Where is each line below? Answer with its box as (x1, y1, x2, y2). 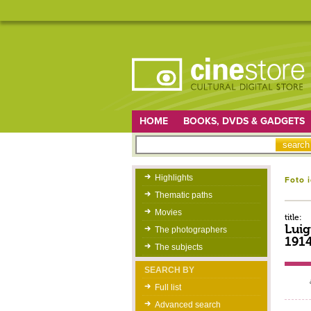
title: (284, 212, 302, 222)
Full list (154, 283, 181, 292)
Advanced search (154, 300, 221, 310)
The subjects (154, 242, 203, 252)
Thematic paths (154, 190, 212, 200)
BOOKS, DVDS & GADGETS (183, 115, 305, 127)
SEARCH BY (144, 265, 194, 275)
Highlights (154, 173, 193, 183)
